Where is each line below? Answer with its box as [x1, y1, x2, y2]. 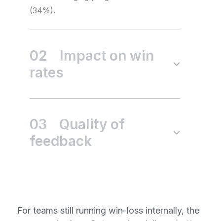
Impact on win [60, 47, 154, 64]
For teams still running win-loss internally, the [17, 205, 199, 216]
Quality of [59, 116, 125, 133]
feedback [30, 133, 92, 149]
